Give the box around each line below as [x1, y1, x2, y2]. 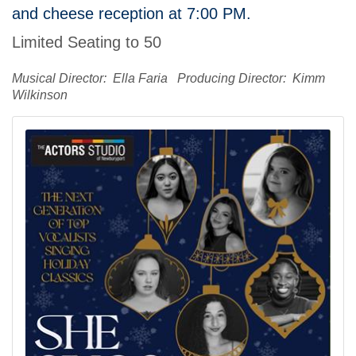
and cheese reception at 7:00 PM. [12, 5, 251, 23]
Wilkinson [12, 88, 68, 103]
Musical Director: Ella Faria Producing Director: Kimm [12, 72, 325, 86]
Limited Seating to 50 [12, 33, 161, 52]
